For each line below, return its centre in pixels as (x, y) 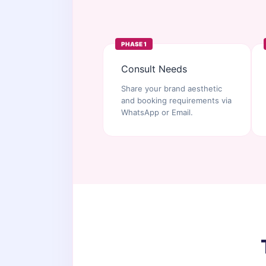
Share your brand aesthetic (172, 88)
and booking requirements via (176, 100)
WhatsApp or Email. (157, 112)
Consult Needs (154, 69)
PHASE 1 (134, 44)
